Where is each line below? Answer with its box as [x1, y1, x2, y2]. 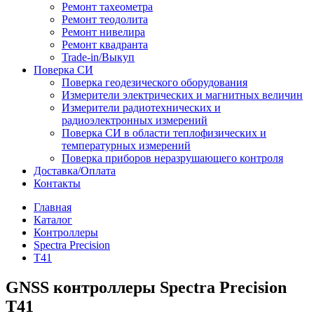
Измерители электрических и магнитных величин [62, 89, 303, 101]
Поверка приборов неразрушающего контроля [62, 152, 283, 164]
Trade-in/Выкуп [62, 51, 135, 63]
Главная [34, 201, 71, 213]
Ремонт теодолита [62, 13, 148, 25]
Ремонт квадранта [62, 39, 148, 50]
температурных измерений [62, 139, 191, 151]
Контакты [34, 177, 81, 189]
